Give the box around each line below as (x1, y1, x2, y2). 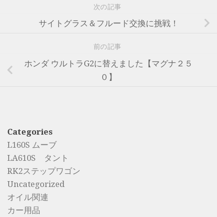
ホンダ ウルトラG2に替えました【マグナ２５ (24, 58, 193, 68)
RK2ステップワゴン (7, 166, 80, 176)
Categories (7, 127, 53, 137)
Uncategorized (7, 179, 64, 189)
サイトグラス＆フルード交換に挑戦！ (38, 18, 179, 29)
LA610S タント (7, 153, 69, 163)
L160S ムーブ (7, 140, 57, 150)
